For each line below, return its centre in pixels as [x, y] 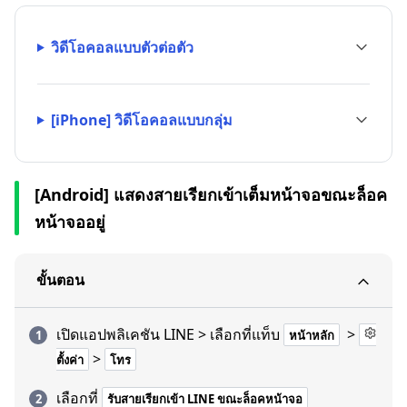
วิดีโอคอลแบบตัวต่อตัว [122, 47]
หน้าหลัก [312, 335]
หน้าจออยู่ [70, 222]
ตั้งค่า [70, 360]
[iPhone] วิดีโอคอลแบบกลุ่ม [141, 120]
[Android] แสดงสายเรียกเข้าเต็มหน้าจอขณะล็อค [211, 194]
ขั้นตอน [60, 280]
